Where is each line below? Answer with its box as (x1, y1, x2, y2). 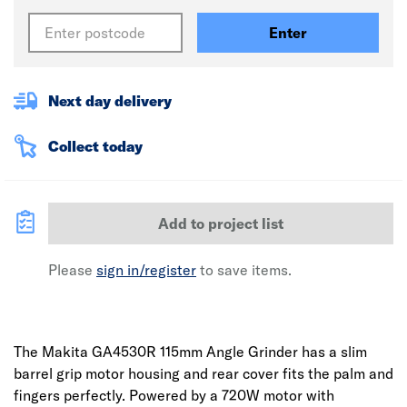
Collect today (48, 137, 143, 155)
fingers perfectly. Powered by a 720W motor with (14, 386, 334, 404)
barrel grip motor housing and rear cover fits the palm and (14, 364, 393, 382)
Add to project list (158, 214, 283, 233)
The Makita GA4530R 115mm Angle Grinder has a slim (14, 342, 367, 361)
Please (48, 261, 96, 279)
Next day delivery (48, 92, 172, 110)
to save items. (196, 261, 292, 279)
